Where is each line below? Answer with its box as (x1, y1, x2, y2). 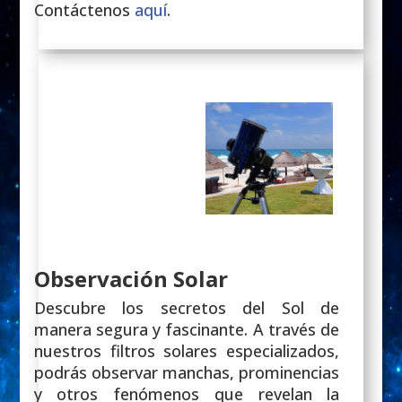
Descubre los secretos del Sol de (33, 296, 340, 319)
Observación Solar (33, 263, 228, 293)
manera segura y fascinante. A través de (33, 318, 340, 340)
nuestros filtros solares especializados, (33, 339, 340, 362)
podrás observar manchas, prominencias (33, 361, 340, 383)
